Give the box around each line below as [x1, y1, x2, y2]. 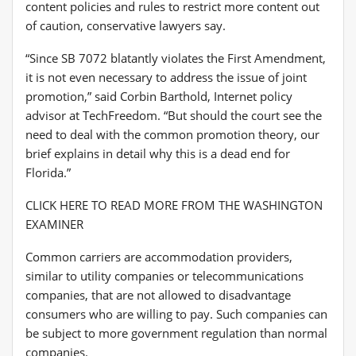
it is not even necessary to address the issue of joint [25, 68, 307, 85]
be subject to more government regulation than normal [25, 324, 327, 341]
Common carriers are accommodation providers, [25, 248, 292, 265]
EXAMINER [25, 215, 83, 232]
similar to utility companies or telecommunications [25, 267, 304, 284]
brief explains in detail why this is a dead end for [25, 145, 290, 161]
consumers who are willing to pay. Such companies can [25, 305, 327, 322]
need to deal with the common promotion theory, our [25, 126, 319, 142]
